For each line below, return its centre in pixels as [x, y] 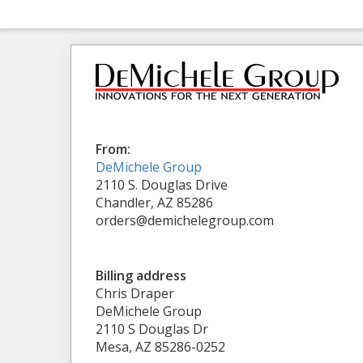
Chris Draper [135, 293]
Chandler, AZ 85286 [154, 202]
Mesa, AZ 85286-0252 [160, 346]
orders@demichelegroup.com [185, 220]
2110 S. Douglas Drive [162, 184]
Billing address [141, 275]
